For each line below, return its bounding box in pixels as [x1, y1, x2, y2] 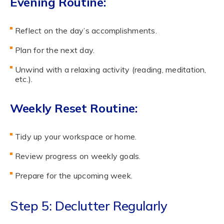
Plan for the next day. [14, 44, 95, 55]
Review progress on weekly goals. [14, 150, 141, 161]
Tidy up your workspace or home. [14, 131, 137, 141]
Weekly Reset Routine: [9, 100, 137, 115]
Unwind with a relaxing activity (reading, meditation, [14, 64, 206, 74]
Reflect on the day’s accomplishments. [14, 25, 157, 35]
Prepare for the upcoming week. [14, 170, 133, 180]
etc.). [14, 73, 33, 84]
